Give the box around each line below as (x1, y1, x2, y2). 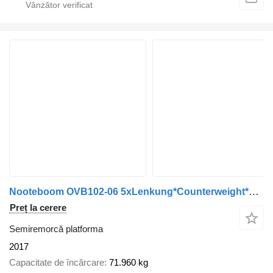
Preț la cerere (10, 202, 66, 213)
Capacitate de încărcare (9, 257, 104, 268)
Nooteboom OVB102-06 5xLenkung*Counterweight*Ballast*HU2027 (249, 185, 259, 197)
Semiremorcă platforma (9, 223, 103, 234)
